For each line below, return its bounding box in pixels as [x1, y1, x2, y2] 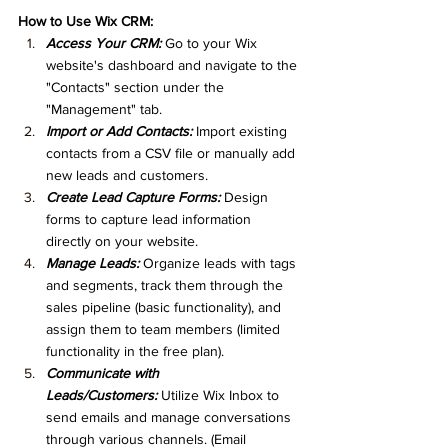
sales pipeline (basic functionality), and [46, 298, 285, 315]
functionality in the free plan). [46, 342, 224, 359]
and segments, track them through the [46, 276, 287, 293]
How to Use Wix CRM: [18, 12, 153, 29]
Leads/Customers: [46, 386, 157, 403]
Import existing [192, 122, 291, 139]
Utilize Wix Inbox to [157, 386, 283, 403]
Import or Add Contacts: [46, 122, 192, 139]
